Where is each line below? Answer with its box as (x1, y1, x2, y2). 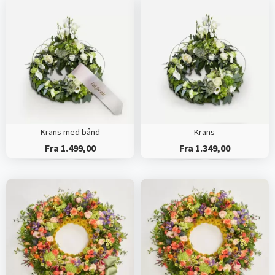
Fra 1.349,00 (179, 142, 230, 155)
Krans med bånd (40, 126, 100, 138)
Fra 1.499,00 (44, 142, 96, 155)
